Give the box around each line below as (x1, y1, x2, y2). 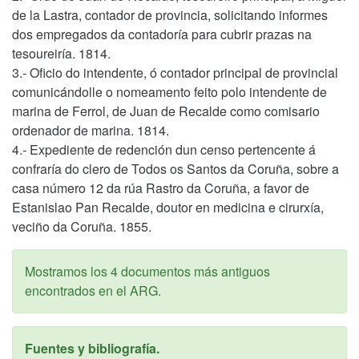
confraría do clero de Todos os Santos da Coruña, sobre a (12, 159, 339, 178)
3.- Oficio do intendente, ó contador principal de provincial (12, 63, 338, 82)
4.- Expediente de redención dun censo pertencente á (12, 139, 316, 159)
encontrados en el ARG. (25, 280, 161, 300)
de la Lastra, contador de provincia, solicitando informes (12, 5, 328, 24)
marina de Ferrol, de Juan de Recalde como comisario (12, 101, 320, 120)
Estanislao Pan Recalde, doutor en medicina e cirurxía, (12, 197, 324, 216)
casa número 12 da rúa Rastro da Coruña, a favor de (12, 178, 309, 197)
